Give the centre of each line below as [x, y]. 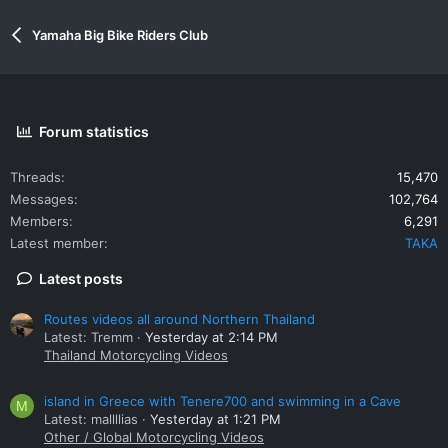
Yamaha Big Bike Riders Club [119, 34]
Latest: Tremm [88, 337]
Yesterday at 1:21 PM [215, 419]
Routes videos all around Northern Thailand [179, 319]
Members [39, 220]
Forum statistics [94, 131]
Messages [42, 198]
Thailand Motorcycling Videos [136, 355]
